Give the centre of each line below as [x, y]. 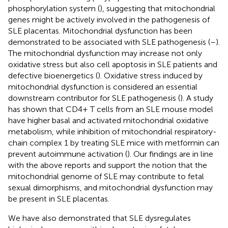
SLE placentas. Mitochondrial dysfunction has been [100, 31]
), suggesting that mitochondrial [158, 8]
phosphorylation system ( [54, 8]
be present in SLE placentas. [59, 198]
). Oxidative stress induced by [150, 75]
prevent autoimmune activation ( [68, 154]
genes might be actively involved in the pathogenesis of [109, 19]
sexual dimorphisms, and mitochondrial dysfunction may [110, 187]
